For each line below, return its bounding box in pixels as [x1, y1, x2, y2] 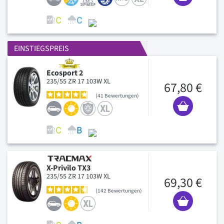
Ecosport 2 [46, 67, 83, 78]
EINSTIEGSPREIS [14, 43, 69, 54]
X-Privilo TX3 [46, 162, 90, 173]
